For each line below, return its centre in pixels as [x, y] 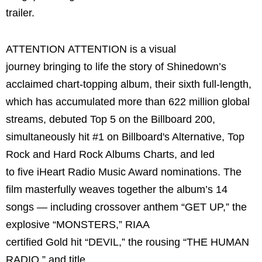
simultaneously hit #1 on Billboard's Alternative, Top [125, 137]
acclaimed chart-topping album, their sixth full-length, [129, 84]
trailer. [22, 13]
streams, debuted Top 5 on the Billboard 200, [111, 119]
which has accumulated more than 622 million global [128, 101]
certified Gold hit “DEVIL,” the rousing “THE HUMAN [127, 242]
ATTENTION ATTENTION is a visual [91, 49]
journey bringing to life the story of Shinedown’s [116, 66]
